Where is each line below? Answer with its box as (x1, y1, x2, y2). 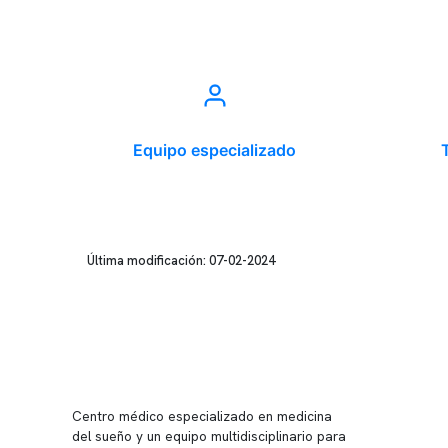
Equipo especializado (133, 140, 296, 160)
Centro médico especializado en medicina (72, 407, 332, 425)
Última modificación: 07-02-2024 (87, 252, 275, 269)
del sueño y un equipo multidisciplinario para (72, 427, 346, 445)
